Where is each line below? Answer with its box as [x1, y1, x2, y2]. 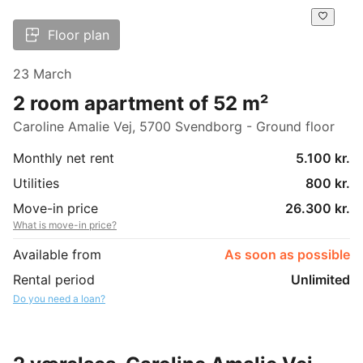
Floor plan [48, 26, 109, 43]
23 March [13, 65, 71, 82]
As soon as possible [224, 246, 350, 263]
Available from [13, 246, 101, 263]
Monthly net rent [13, 149, 114, 166]
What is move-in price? [13, 218, 117, 231]
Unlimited [291, 271, 350, 288]
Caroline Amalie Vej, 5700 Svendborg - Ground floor [13, 117, 335, 135]
